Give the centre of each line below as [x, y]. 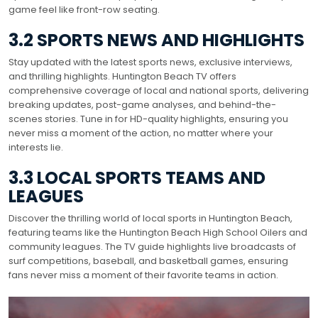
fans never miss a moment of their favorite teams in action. [143, 275]
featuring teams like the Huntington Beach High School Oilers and [158, 232]
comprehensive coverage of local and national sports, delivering [159, 90]
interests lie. [36, 147]
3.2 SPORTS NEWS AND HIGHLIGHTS [157, 40]
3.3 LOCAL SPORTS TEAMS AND [137, 177]
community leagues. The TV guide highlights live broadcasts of [152, 246]
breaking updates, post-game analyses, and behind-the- [142, 104]
